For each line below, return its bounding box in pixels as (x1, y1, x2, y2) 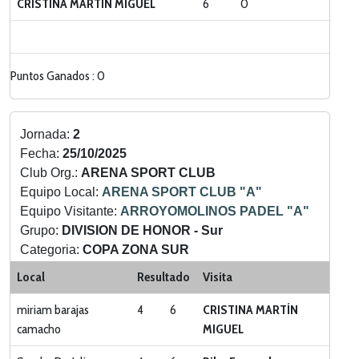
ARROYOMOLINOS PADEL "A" (120, 204, 309, 218)
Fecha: (20, 147, 63, 160)
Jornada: (20, 127, 73, 141)
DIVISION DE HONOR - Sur (62, 224, 223, 237)
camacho (17, 321, 61, 337)
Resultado (137, 269, 190, 284)
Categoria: (20, 243, 83, 256)
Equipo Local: (20, 185, 102, 199)
